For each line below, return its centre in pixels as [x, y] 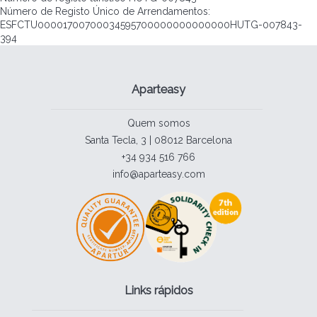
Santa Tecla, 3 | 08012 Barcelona [158, 140]
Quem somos [158, 123]
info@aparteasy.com [158, 174]
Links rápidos [158, 290]
